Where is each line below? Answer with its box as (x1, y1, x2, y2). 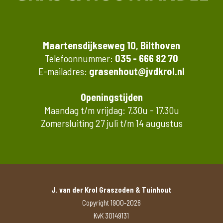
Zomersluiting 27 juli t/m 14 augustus (40, 116, 183, 129)
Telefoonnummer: (45, 52, 115, 64)
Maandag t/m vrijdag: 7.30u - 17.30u (44, 104, 179, 116)
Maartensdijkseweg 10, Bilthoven (43, 39, 180, 51)
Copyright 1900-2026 (82, 198, 141, 207)
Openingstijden (80, 91, 143, 103)
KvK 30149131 (94, 211, 129, 220)
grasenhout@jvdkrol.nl (89, 65, 185, 77)
